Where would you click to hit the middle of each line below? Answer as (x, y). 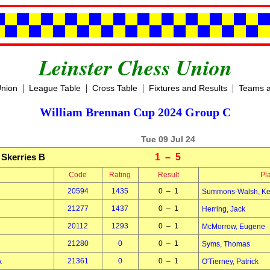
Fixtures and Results (188, 88)
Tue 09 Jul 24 (168, 139)
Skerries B (23, 157)
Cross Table (115, 88)
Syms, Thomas (226, 244)
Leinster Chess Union (135, 67)
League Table (55, 88)
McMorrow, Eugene (233, 227)
